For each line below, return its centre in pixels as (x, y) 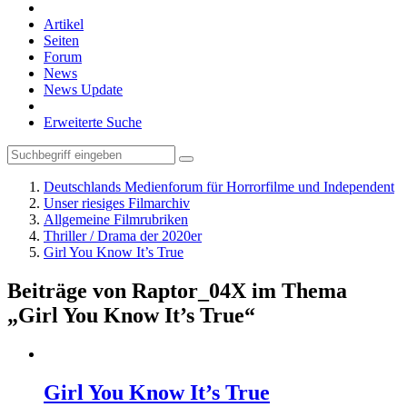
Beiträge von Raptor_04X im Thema (177, 290)
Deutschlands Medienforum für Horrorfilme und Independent (219, 187)
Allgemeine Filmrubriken (116, 219)
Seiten (61, 40)
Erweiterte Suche (93, 122)
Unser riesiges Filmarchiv (117, 203)
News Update (83, 89)
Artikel (64, 24)
